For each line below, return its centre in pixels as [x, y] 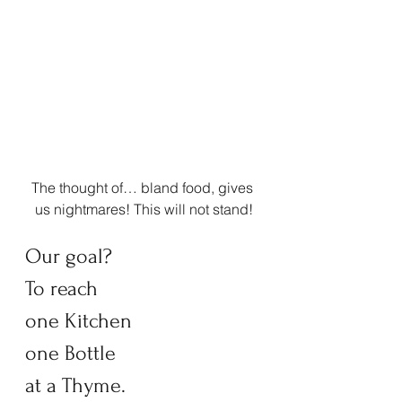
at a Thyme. [78, 386]
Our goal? [74, 257]
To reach [67, 289]
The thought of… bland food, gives [144, 188]
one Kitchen [81, 321]
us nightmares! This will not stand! [144, 210]
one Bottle [76, 354]
